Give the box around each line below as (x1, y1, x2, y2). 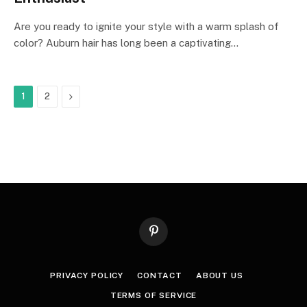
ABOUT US (195, 271, 243, 280)
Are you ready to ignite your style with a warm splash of (14, 21, 279, 32)
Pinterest (152, 232, 191, 243)
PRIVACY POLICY (50, 271, 124, 280)
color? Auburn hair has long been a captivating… (14, 37, 238, 49)
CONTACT (137, 271, 182, 280)
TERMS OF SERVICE (110, 291, 197, 300)
